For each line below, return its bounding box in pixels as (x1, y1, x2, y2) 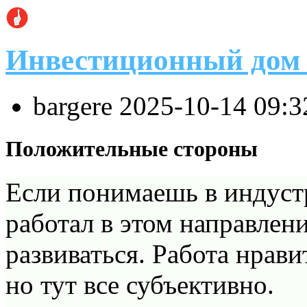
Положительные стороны (5, 136, 258, 161)
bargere (33, 90, 119, 121)
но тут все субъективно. (5, 270, 274, 300)
